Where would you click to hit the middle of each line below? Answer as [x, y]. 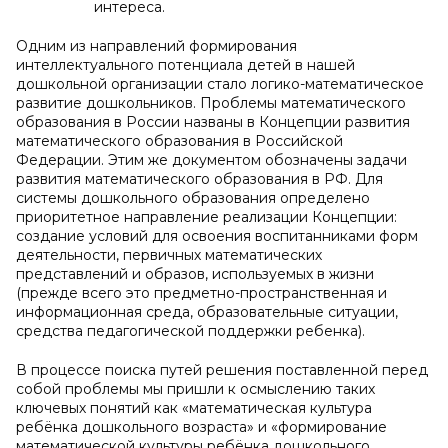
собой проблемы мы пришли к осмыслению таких [195, 389]
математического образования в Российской [179, 141]
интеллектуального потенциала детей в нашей [185, 65]
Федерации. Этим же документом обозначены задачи [211, 160]
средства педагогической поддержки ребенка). [190, 331]
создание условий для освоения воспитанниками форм [217, 236]
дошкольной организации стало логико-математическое [220, 84]
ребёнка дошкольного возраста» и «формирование [201, 427]
